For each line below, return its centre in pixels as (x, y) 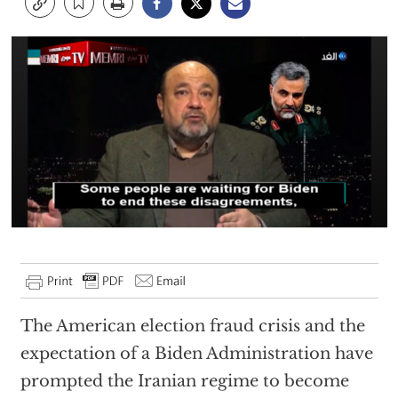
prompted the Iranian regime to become (184, 382)
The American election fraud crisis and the (192, 326)
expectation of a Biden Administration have (196, 354)
